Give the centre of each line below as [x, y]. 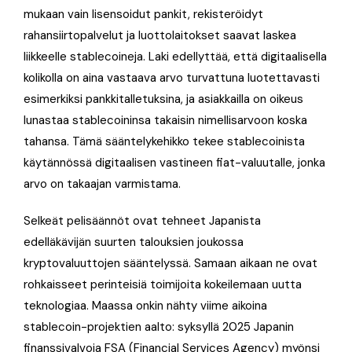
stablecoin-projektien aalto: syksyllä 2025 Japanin [159, 326]
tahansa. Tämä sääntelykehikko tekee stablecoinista [164, 141]
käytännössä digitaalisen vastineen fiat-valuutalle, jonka [174, 162]
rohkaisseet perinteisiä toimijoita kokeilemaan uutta [163, 284]
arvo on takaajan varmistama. [102, 183]
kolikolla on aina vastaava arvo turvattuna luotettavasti [172, 77]
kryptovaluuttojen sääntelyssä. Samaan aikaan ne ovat [170, 263]
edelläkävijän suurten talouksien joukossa [134, 242]
